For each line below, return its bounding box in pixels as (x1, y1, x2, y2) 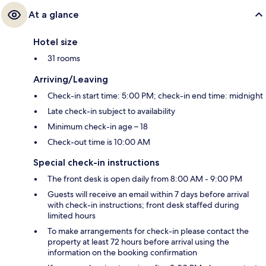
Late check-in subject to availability (47, 105, 175, 116)
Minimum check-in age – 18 (47, 121, 148, 132)
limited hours (47, 210, 96, 221)
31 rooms (47, 52, 80, 64)
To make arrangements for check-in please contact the (47, 225, 249, 236)
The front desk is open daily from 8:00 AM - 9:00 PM (47, 173, 242, 184)
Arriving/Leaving (33, 73, 108, 85)
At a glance (28, 8, 79, 20)
